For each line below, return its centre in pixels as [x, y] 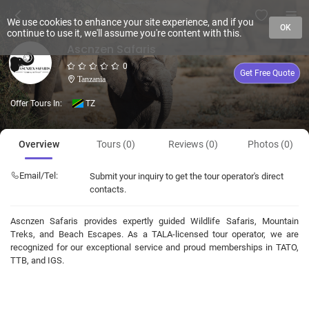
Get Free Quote [267, 73]
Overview [39, 144]
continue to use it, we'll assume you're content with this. [124, 33]
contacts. [108, 189]
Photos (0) [270, 144]
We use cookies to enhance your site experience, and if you [130, 22]
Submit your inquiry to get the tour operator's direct [187, 176]
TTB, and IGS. [37, 260]
